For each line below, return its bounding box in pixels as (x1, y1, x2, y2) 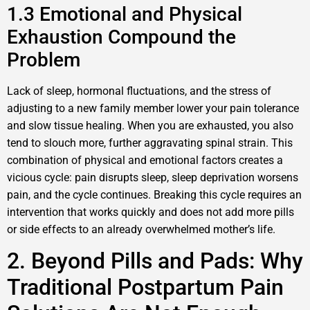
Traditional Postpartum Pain (7, 274, 284, 301)
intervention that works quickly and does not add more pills (7, 205, 294, 219)
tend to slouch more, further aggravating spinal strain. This (7, 136, 293, 149)
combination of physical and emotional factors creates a (7, 153, 283, 167)
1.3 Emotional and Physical (7, 2, 242, 26)
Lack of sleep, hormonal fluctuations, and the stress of (7, 84, 271, 98)
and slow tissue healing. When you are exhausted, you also (7, 118, 293, 132)
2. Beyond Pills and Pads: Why (7, 248, 303, 275)
